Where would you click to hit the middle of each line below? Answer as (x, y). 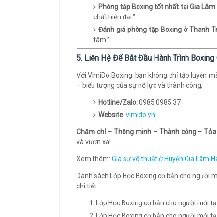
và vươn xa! (94, 142)
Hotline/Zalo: (118, 102)
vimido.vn (140, 115)
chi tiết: (87, 186)
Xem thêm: (94, 159)
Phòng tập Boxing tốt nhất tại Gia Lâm (157, 7)
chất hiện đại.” (114, 17)
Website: (111, 115)
